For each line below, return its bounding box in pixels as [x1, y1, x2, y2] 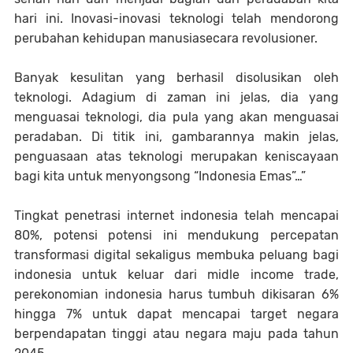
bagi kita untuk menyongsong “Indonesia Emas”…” [14, 168, 306, 184]
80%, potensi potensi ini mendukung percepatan [14, 227, 339, 243]
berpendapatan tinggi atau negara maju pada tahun [14, 325, 339, 341]
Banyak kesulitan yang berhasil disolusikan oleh [14, 69, 339, 85]
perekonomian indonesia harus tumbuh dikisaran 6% [14, 286, 339, 302]
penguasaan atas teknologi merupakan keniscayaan [14, 148, 339, 164]
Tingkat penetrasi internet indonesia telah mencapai [14, 207, 339, 223]
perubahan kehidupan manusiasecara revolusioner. [14, 30, 318, 46]
